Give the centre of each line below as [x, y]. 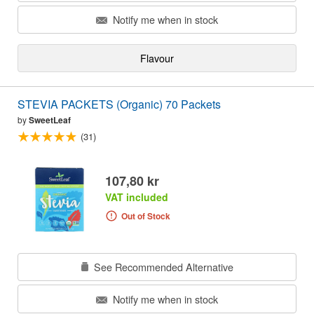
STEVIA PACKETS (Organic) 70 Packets [119, 104]
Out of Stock [145, 216]
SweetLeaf [50, 120]
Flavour [157, 58]
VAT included [137, 197]
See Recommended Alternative [162, 267]
